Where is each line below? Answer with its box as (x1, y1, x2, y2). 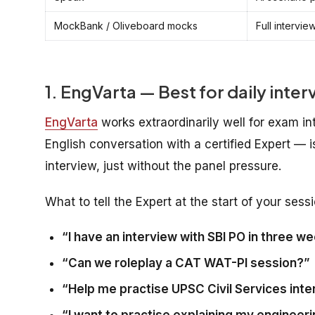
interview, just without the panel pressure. (45, 158, 281, 173)
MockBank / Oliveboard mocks (54, 19, 198, 32)
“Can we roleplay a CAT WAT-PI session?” (62, 255, 310, 270)
